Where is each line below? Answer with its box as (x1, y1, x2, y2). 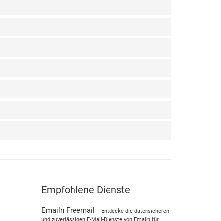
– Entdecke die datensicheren (94, 208, 169, 214)
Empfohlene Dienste (41, 184, 130, 196)
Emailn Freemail (41, 206, 95, 215)
